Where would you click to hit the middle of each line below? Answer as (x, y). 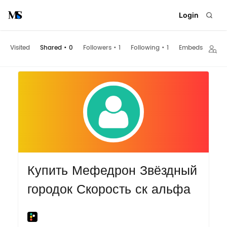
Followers (97, 48)
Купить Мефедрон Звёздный (112, 171)
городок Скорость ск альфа (109, 190)
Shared (51, 48)
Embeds (191, 48)
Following (145, 48)
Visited (20, 48)
